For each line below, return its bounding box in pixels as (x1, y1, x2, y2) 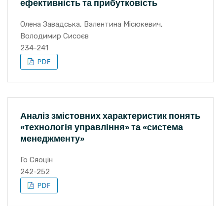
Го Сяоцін (20, 155, 53, 164)
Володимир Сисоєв (20, 32, 89, 40)
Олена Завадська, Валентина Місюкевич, (20, 20, 163, 29)
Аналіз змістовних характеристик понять (20, 110, 200, 122)
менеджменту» (20, 132, 84, 145)
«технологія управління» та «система (20, 121, 183, 133)
